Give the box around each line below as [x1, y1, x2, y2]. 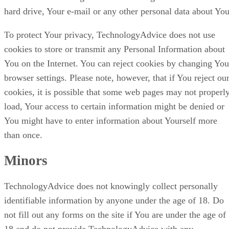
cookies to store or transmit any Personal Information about [4, 43, 225, 54]
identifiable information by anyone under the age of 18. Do [4, 195, 224, 206]
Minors [4, 152, 48, 168]
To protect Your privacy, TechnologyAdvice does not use [4, 29, 215, 40]
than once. [4, 129, 42, 140]
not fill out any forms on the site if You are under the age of [4, 210, 226, 220]
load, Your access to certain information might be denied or [4, 101, 224, 111]
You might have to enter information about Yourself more [4, 115, 217, 126]
